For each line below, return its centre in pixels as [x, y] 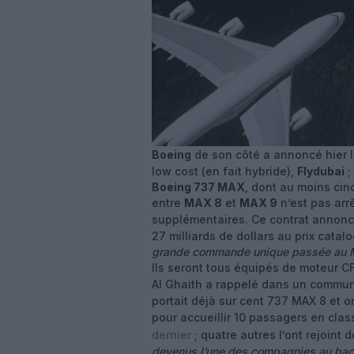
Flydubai [321, 171]
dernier [171, 335]
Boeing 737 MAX [198, 187]
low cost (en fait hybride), [224, 171]
